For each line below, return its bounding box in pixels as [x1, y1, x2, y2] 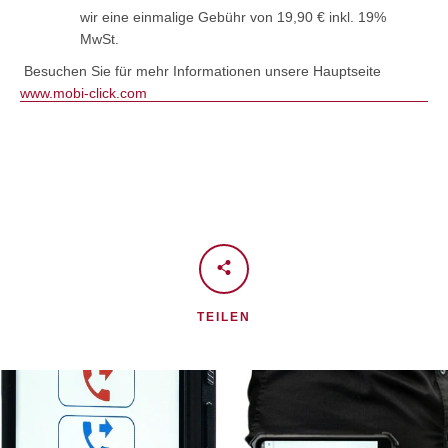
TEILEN [197, 309, 251, 324]
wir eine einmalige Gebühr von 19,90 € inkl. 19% [80, 8, 386, 25]
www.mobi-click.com [20, 84, 147, 101]
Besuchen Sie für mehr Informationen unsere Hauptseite [20, 62, 385, 79]
